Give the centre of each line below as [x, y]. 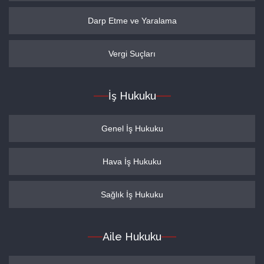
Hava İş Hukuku [132, 161]
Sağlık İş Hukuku [132, 194]
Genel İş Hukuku [132, 128]
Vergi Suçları [132, 54]
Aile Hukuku [132, 237]
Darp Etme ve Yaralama [132, 21]
